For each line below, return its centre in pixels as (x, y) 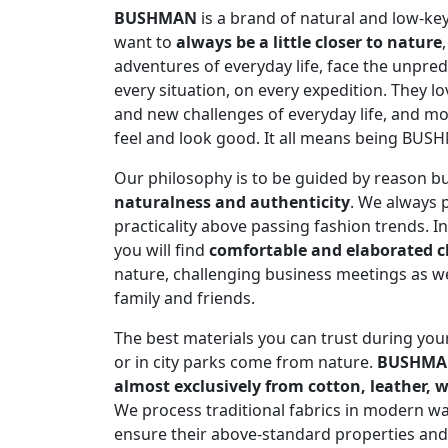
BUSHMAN (155, 18)
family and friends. (184, 298)
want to (145, 42)
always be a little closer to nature (309, 42)
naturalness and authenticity (232, 202)
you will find (161, 250)
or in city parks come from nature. (245, 362)
